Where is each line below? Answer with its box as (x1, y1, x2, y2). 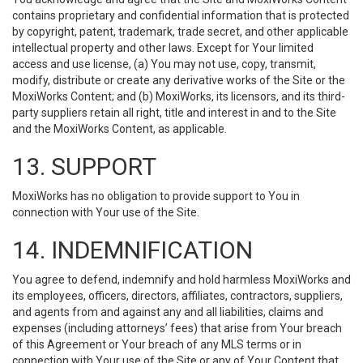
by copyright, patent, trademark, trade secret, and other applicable (12, 25, 348, 38)
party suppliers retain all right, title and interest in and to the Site (12, 106, 336, 119)
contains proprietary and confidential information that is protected (12, 9, 349, 22)
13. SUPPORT (12, 152, 156, 181)
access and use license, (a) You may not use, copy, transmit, (12, 58, 316, 70)
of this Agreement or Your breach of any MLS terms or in (12, 338, 301, 351)
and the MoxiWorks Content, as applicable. (12, 122, 227, 135)
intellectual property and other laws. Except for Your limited (12, 41, 314, 54)
